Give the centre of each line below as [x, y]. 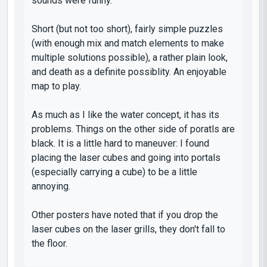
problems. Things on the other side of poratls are [133, 129]
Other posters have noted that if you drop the [125, 215]
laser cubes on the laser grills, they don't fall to [128, 229]
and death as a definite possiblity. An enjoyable [129, 72]
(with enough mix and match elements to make [128, 43]
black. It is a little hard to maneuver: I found [120, 143]
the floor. [49, 243]
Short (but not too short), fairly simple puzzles [127, 29]
